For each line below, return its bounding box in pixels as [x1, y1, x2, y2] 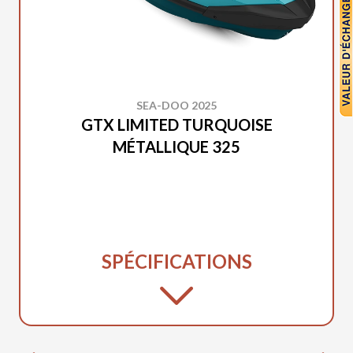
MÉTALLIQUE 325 [113, 137, 240, 157]
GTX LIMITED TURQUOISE [80, 115, 273, 135]
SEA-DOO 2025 [136, 98, 217, 113]
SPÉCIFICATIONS [101, 250, 252, 273]
